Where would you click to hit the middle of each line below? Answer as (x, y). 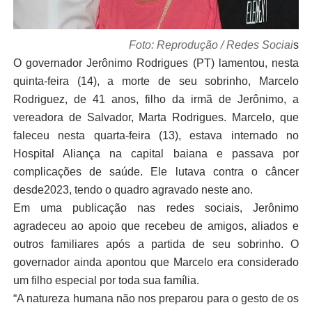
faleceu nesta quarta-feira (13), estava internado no (156, 136)
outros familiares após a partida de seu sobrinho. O (156, 244)
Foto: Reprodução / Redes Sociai (211, 45)
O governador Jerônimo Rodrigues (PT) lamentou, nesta (156, 63)
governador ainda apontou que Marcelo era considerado (156, 263)
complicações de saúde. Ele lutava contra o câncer (156, 172)
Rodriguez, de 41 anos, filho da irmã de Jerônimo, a (156, 100)
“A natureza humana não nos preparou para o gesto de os (156, 299)
